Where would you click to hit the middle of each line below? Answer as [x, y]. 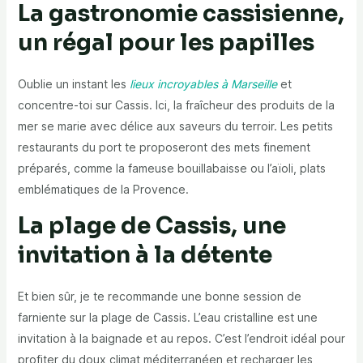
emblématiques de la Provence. [103, 190]
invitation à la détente [145, 255]
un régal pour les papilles [166, 43]
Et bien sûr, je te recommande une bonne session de [159, 297]
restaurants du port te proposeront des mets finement [164, 147]
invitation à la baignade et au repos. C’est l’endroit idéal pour [181, 339]
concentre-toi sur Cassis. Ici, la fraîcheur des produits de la [176, 105]
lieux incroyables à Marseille [203, 84]
